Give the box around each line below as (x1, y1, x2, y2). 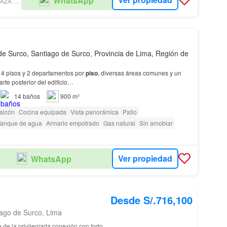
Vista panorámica (70, 107, 119, 116)
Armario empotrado (46, 118, 99, 127)
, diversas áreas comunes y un (97, 68, 181, 77)
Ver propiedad (118, 153, 172, 165)
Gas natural (103, 118, 135, 127)
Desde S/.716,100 (110, 192, 193, 207)
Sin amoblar (139, 118, 173, 127)
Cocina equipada (18, 107, 66, 116)
